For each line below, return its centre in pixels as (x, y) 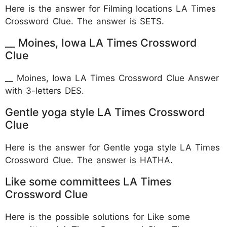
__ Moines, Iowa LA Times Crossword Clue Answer (112, 78)
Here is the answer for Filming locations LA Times (110, 8)
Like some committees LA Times (88, 181)
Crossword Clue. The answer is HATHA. (89, 160)
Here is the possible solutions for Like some (98, 217)
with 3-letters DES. (45, 90)
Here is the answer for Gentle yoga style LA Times (112, 147)
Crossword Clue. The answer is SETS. (85, 21)
